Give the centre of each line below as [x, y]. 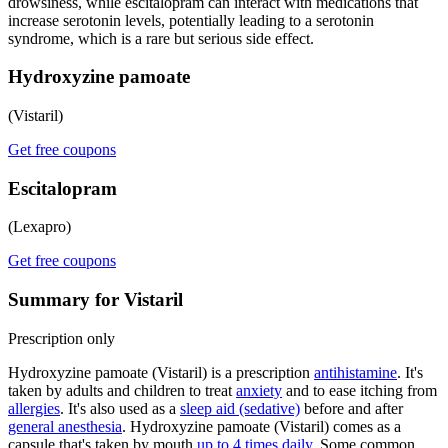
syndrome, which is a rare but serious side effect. [161, 38]
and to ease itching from [359, 390]
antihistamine [355, 372]
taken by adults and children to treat [122, 390]
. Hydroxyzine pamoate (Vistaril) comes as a [261, 426]
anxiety [259, 390]
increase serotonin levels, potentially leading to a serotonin [191, 20]
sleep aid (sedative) [240, 408]
